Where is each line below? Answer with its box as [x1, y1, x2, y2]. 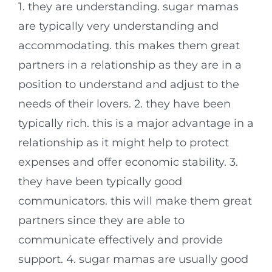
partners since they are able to [18, 214, 185, 228]
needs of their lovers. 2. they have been [18, 97, 231, 111]
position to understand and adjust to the [18, 78, 239, 92]
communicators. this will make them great [18, 194, 252, 208]
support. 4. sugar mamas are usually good [18, 253, 248, 267]
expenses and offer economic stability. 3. [18, 155, 238, 169]
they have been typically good [18, 175, 182, 189]
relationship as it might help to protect [18, 136, 229, 150]
